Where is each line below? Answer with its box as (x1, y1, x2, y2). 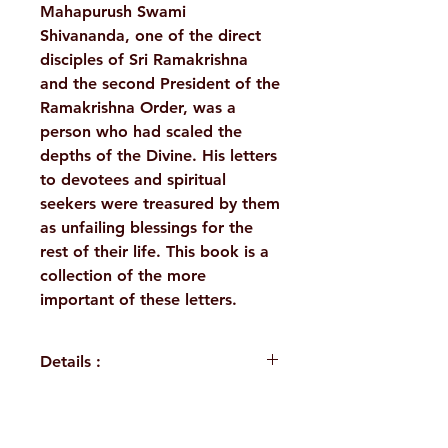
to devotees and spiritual (40, 170, 226, 190)
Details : (40, 352, 101, 372)
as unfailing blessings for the (40, 218, 253, 238)
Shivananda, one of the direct (40, 26, 261, 46)
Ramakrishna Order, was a (40, 98, 236, 118)
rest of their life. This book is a (40, 242, 269, 262)
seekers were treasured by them (40, 194, 280, 214)
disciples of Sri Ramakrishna (40, 50, 248, 70)
